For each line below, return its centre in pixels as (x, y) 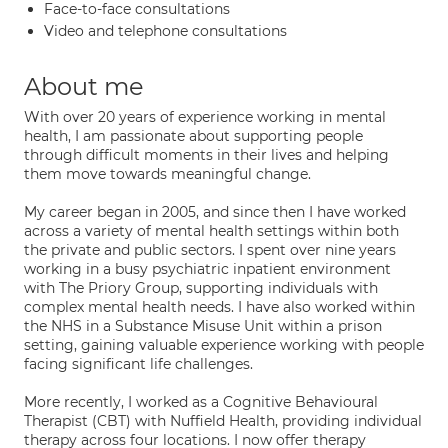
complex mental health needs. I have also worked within (219, 307)
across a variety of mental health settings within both (211, 231)
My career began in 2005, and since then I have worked (215, 212)
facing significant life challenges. (138, 364)
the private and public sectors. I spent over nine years (210, 250)
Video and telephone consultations (165, 31)
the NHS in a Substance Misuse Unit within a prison (203, 326)
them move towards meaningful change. (167, 174)
